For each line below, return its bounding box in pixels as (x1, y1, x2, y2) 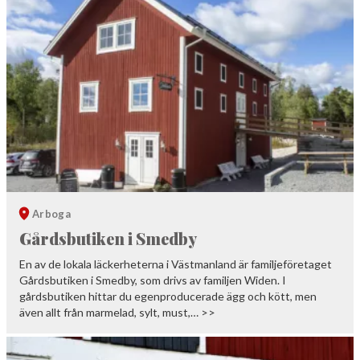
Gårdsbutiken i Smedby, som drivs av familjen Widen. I (19, 273, 286, 288)
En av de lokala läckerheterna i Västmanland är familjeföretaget (19, 257, 332, 272)
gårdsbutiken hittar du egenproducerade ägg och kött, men (19, 289, 317, 304)
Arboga (32, 207, 71, 221)
